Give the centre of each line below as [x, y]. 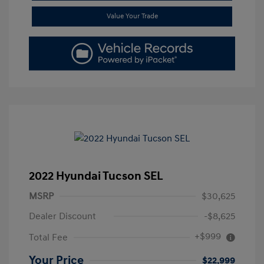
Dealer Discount [62, 217]
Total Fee [48, 238]
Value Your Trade [132, 16]
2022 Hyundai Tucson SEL [96, 176]
